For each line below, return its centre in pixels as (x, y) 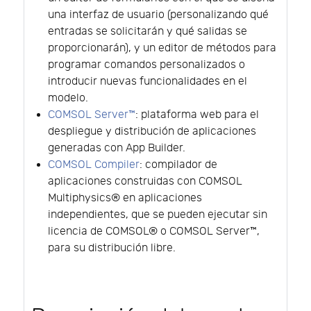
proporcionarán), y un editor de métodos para (162, 48)
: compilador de (178, 165)
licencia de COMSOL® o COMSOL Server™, (154, 231)
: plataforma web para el (197, 115)
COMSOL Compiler (94, 165)
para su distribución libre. (112, 248)
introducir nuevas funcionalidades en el (148, 81)
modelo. (68, 98)
